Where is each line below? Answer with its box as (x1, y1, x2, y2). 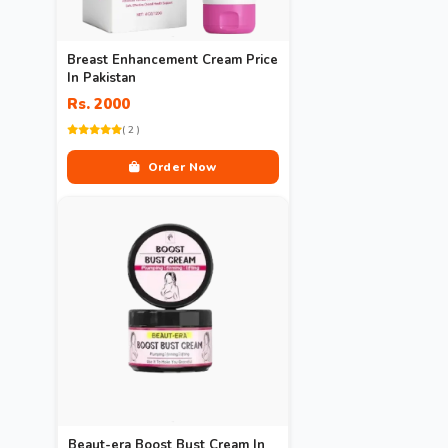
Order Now (144, 158, 217, 175)
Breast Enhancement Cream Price (67, 50, 278, 69)
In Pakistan (67, 68, 136, 87)
